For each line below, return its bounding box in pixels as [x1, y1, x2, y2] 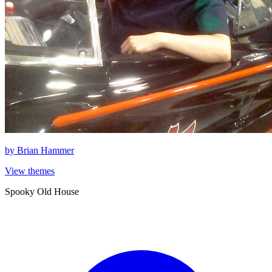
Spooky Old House [5, 186, 79, 197]
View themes [5, 165, 55, 176]
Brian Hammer [17, 144, 74, 155]
